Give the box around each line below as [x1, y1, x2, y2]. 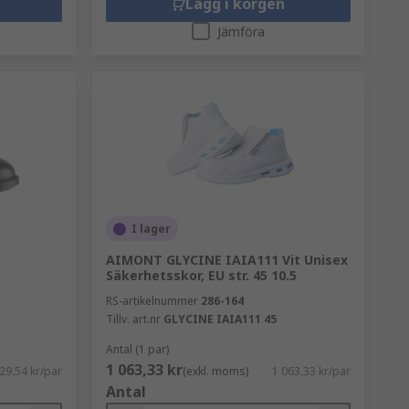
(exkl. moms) [182, 363, 248, 379]
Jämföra [216, 23, 265, 40]
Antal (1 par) [105, 341, 169, 357]
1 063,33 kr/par [271, 363, 351, 379]
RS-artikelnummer [105, 293, 198, 309]
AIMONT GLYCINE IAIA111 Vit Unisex [105, 251, 348, 268]
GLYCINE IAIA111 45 [163, 311, 277, 327]
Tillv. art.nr [105, 311, 161, 327]
